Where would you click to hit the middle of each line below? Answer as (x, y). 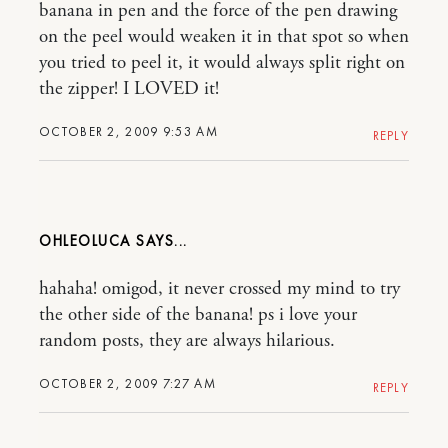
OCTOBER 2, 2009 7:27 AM (127, 383)
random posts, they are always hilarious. (187, 341)
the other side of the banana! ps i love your (198, 315)
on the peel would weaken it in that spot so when (224, 37)
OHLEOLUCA (85, 241)
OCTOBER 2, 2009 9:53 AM (128, 131)
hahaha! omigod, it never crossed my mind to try (219, 289)
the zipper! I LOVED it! (129, 89)
